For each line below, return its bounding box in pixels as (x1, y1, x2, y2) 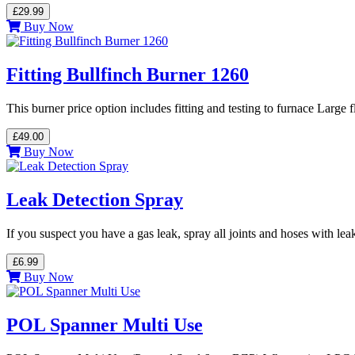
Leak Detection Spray (6, 189, 183, 210)
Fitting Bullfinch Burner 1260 (6, 64, 249, 86)
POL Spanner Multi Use (6, 314, 203, 335)
